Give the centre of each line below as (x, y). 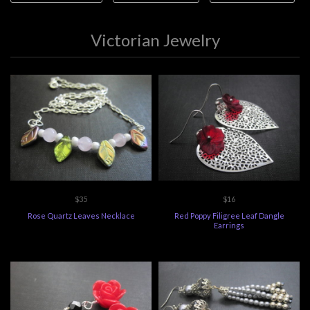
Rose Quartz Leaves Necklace (81, 215)
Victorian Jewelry (155, 39)
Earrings (229, 225)
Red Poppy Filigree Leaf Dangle (229, 215)
